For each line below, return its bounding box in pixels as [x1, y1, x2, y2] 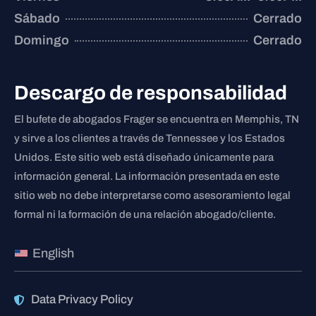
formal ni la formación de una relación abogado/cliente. [14, 209, 276, 221]
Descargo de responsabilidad [14, 82, 287, 104]
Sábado [14, 11, 60, 26]
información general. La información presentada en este [14, 171, 279, 183]
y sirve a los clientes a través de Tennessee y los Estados [14, 133, 285, 145]
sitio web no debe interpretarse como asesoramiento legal [14, 190, 291, 202]
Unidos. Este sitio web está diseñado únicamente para [14, 152, 274, 164]
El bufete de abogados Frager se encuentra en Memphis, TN [14, 114, 299, 126]
